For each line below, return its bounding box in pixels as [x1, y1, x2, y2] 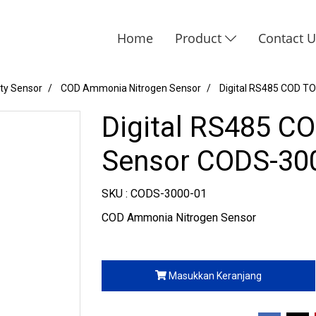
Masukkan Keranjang [168, 269, 262, 281]
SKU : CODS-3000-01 [102, 187, 207, 200]
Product [175, 29, 225, 47]
